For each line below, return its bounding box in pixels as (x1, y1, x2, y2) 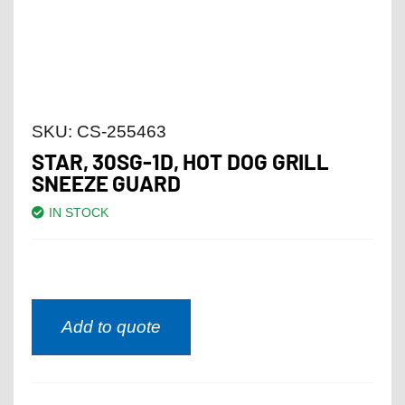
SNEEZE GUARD (32, 169, 181, 196)
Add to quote (61, 316, 161, 336)
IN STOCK (49, 204, 108, 220)
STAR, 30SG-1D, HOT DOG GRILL (32, 147, 330, 174)
